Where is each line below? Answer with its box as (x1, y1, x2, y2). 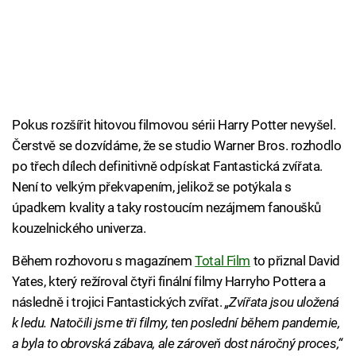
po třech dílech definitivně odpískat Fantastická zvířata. (12, 158, 323, 175)
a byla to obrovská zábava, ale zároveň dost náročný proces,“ (12, 335, 342, 352)
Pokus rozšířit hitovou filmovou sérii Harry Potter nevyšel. (12, 117, 336, 133)
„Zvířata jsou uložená (224, 294, 339, 311)
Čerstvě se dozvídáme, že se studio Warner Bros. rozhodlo (12, 137, 342, 154)
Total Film (195, 253, 250, 269)
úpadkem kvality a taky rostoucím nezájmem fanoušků (12, 199, 321, 216)
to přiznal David (250, 253, 340, 269)
